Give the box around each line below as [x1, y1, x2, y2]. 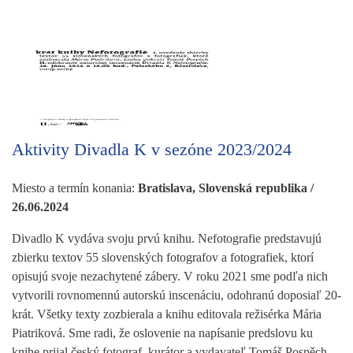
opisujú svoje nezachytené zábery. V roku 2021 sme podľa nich [12, 269, 328, 283]
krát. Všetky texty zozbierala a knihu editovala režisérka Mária [12, 307, 321, 321]
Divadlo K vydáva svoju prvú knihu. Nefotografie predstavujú [12, 231, 321, 245]
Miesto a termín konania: [12, 180, 138, 195]
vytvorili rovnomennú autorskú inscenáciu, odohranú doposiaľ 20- [12, 288, 341, 302]
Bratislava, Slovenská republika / [138, 180, 314, 195]
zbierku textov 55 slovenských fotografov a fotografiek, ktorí [12, 250, 314, 264]
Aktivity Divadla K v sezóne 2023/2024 [12, 139, 292, 159]
